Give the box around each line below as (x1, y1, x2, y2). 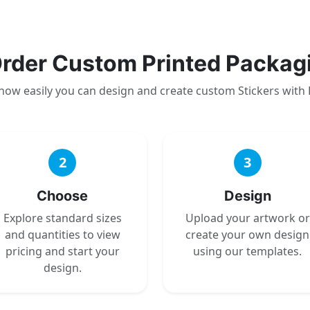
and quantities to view (4, 226, 120, 242)
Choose (37, 187, 89, 204)
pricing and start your (5, 243, 120, 259)
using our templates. (193, 243, 302, 259)
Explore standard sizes (3, 210, 122, 226)
